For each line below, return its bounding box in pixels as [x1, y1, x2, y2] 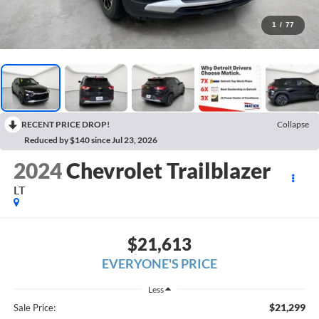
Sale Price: [13, 302, 56, 314]
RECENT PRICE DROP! [21, 118, 110, 130]
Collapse [277, 118, 309, 130]
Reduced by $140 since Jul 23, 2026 [24, 134, 157, 145]
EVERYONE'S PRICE [102, 255, 217, 271]
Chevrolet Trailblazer [66, 157, 271, 184]
